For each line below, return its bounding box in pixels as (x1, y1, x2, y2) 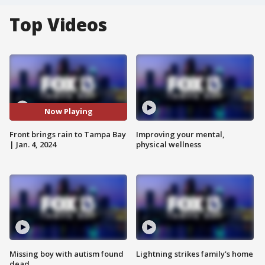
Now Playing (44, 106, 93, 117)
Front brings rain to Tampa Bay (9, 128, 126, 140)
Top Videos (9, 12, 107, 37)
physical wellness (136, 138, 201, 150)
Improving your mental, (136, 128, 225, 140)
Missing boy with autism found (9, 248, 124, 260)
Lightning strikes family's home (136, 248, 253, 260)
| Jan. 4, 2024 (9, 138, 56, 150)
